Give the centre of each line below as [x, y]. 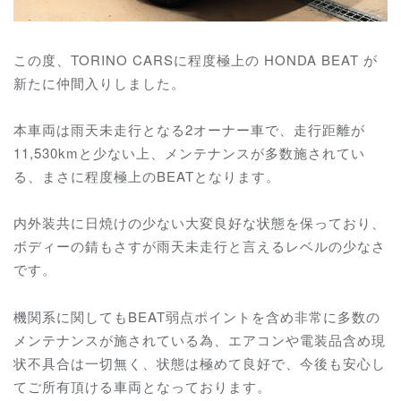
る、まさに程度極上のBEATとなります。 [147, 176]
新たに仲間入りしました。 [99, 82]
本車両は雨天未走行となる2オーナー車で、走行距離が [189, 130]
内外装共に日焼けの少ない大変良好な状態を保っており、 [200, 223]
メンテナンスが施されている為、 [121, 339]
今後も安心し [343, 363]
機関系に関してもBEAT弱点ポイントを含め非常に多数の [197, 316]
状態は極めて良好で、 [228, 363]
